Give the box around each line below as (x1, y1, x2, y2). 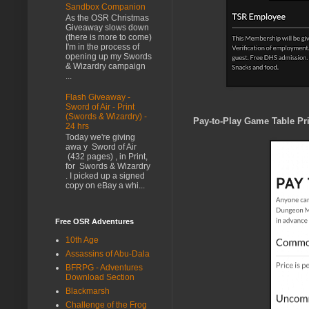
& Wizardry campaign (66, 61, 146, 72)
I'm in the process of (66, 42, 139, 52)
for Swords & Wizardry (66, 161, 150, 172)
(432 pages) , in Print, (66, 152, 148, 162)
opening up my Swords (66, 52, 152, 62)
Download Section (66, 272, 134, 282)
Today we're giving (66, 132, 135, 143)
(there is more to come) (66, 32, 152, 43)
